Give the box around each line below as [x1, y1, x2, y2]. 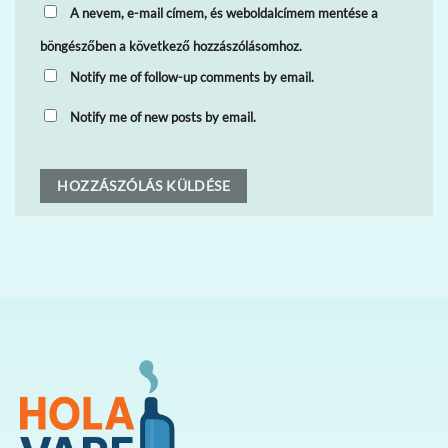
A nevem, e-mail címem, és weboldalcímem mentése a [70, 5, 378, 21]
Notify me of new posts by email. [70, 109, 256, 125]
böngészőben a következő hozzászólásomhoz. [40, 38, 302, 54]
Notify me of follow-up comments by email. [70, 69, 314, 85]
